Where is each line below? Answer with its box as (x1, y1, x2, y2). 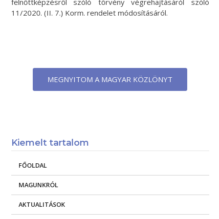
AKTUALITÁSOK (18, 200, 65, 209)
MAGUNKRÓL (18, 180, 58, 189)
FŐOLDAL (18, 161, 47, 170)
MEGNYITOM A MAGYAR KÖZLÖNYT (47, 74, 173, 84)
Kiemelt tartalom (11, 137, 89, 148)
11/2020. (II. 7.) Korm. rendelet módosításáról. (11, 8, 168, 18)
